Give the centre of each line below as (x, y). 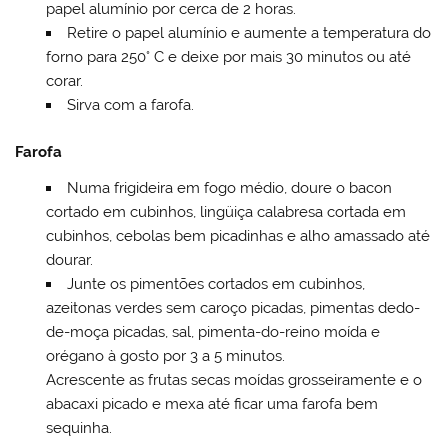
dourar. (69, 259)
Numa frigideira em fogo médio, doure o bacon (229, 187)
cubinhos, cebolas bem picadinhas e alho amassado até (237, 235)
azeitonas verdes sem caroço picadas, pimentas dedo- (232, 307)
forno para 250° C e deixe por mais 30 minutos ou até (228, 57)
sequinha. (78, 427)
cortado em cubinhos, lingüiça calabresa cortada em (225, 211)
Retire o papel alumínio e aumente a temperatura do (248, 33)
